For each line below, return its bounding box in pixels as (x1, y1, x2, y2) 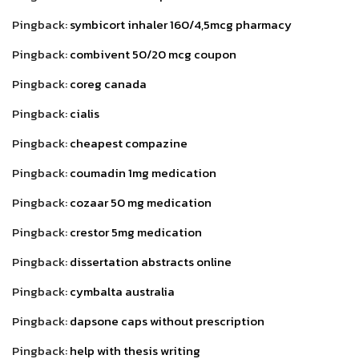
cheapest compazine (70, 134, 188, 153)
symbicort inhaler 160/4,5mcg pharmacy (70, 15, 292, 34)
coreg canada (70, 75, 147, 94)
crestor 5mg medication (70, 223, 202, 242)
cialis (70, 104, 99, 123)
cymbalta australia (70, 282, 175, 301)
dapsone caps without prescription (70, 312, 264, 331)
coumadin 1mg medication (70, 163, 216, 183)
